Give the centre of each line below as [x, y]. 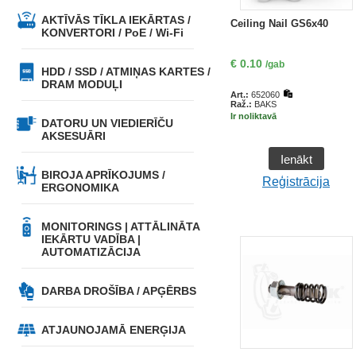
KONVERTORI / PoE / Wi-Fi [112, 33]
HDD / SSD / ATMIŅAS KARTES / [126, 72]
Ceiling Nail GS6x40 [279, 23]
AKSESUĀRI [73, 136]
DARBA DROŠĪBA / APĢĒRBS [118, 291]
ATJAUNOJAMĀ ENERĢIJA [113, 330]
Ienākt [296, 159]
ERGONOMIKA [80, 188]
